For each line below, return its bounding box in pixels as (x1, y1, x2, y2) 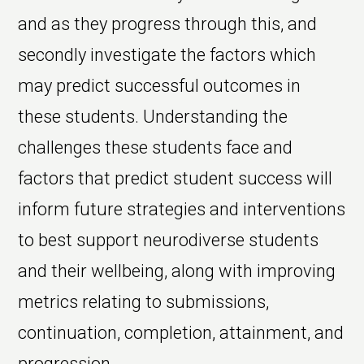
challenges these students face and (18, 137, 293, 158)
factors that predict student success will (18, 168, 333, 189)
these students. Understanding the (18, 106, 288, 128)
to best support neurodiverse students (18, 230, 319, 251)
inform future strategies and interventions (18, 199, 346, 220)
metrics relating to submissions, (18, 292, 270, 313)
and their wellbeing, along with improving (18, 261, 336, 282)
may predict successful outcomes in (18, 76, 301, 97)
